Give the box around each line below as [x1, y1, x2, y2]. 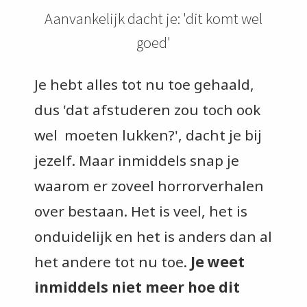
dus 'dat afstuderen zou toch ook [34, 100, 260, 119]
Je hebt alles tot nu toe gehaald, [34, 75, 254, 94]
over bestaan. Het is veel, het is [34, 201, 247, 221]
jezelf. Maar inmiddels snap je [34, 151, 239, 170]
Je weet [191, 252, 245, 271]
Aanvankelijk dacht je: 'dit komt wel [45, 9, 262, 28]
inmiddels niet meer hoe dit [34, 278, 240, 297]
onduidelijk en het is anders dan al [34, 227, 272, 246]
